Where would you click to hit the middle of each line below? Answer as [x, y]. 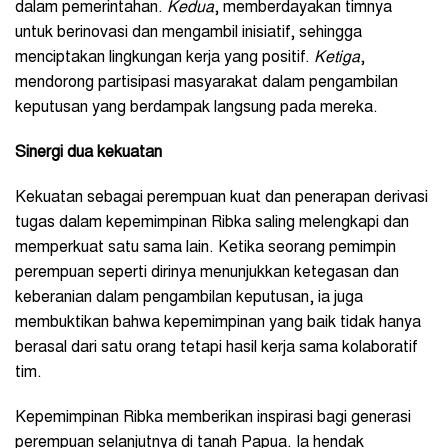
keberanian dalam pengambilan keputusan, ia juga [189, 298]
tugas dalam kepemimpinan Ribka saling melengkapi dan [212, 223]
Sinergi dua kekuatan [88, 153]
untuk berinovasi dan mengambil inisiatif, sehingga [188, 33]
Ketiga [337, 58]
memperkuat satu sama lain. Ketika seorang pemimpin [205, 248]
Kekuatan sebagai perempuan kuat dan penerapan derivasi [221, 198]
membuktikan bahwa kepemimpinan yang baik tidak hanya [218, 323]
